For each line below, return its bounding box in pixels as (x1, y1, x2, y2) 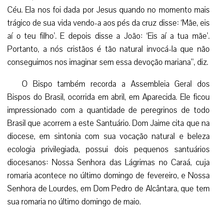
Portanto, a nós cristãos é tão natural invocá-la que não (7, 43, 210, 55)
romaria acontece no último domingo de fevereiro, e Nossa (7, 170, 210, 181)
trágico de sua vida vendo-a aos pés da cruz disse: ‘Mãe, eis (7, 17, 210, 29)
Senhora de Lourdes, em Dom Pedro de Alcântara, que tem (7, 183, 210, 194)
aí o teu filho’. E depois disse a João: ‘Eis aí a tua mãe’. (7, 30, 210, 42)
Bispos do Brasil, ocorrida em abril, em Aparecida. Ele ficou (7, 91, 210, 103)
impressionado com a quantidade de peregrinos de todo (7, 104, 210, 116)
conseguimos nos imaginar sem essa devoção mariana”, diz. (7, 56, 208, 68)
